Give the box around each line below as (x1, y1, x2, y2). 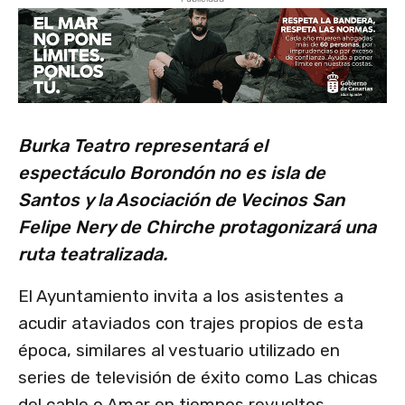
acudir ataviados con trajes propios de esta (18, 313, 363, 334)
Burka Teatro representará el (18, 135, 268, 157)
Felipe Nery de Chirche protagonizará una (18, 216, 376, 239)
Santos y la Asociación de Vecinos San (18, 189, 344, 212)
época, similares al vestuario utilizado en (18, 340, 340, 362)
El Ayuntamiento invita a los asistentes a (18, 286, 344, 307)
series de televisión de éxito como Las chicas (18, 367, 378, 389)
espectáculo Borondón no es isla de (18, 162, 325, 184)
